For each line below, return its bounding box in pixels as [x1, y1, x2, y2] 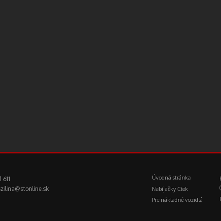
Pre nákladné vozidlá [152, 196, 203, 203]
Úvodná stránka [152, 174, 191, 182]
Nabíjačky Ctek [152, 185, 188, 192]
